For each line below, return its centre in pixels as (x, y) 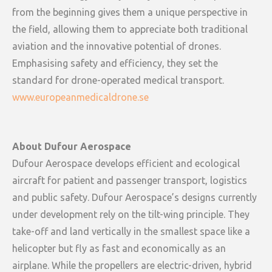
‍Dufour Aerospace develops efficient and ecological (126, 163)
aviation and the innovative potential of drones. (117, 46)
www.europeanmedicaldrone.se (80, 97)
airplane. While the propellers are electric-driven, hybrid (132, 265)
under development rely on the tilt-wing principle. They (131, 214)
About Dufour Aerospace (73, 146)
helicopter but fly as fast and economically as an (119, 248)
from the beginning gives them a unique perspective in (130, 12)
